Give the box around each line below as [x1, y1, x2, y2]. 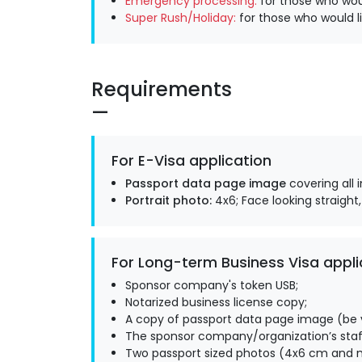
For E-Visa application [111, 150, 271, 170]
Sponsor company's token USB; [125, 276, 298, 293]
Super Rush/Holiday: [125, 9, 236, 26]
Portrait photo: [125, 192, 212, 208]
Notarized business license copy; [125, 293, 307, 310]
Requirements [90, 74, 232, 103]
